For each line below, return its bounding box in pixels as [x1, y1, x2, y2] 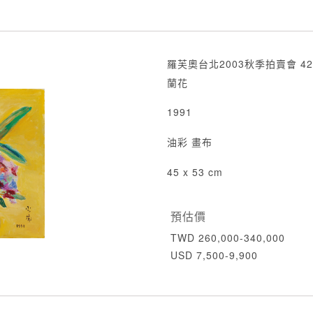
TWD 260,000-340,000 [170, 231, 285, 245]
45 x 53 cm [167, 165, 223, 179]
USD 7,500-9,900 [170, 248, 258, 262]
